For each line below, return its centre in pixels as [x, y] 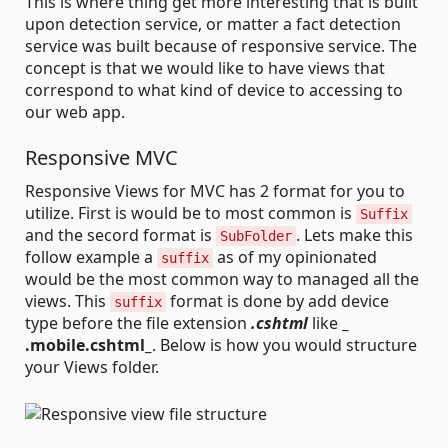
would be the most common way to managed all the [222, 278]
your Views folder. [92, 366]
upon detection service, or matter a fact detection [213, 23]
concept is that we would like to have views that [205, 67]
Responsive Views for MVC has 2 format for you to [215, 190]
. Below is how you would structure [284, 344]
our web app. [75, 111]
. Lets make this [354, 234]
